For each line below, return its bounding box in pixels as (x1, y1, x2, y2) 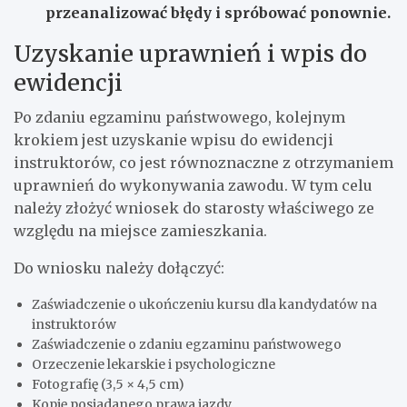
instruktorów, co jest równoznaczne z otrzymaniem (14, 154, 393, 173)
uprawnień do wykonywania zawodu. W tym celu (14, 176, 372, 195)
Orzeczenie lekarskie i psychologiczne (32, 356, 275, 373)
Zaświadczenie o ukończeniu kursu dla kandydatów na (32, 296, 377, 313)
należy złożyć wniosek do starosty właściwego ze (14, 199, 374, 218)
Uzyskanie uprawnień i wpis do (14, 39, 367, 69)
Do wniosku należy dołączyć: (14, 259, 224, 278)
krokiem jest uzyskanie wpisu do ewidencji (14, 131, 333, 150)
